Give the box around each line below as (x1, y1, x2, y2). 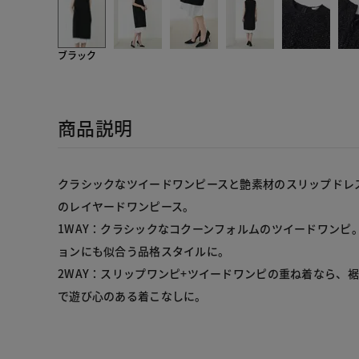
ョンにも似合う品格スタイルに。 (58, 243, 230, 260)
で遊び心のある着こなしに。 (58, 288, 207, 305)
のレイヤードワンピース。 (58, 198, 195, 215)
